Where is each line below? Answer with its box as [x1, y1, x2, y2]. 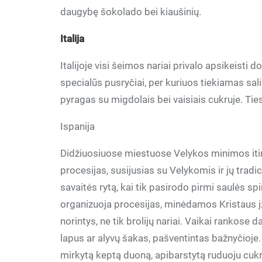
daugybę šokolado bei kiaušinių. [60, 6, 202, 18]
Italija [60, 33, 85, 44]
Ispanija [60, 120, 95, 132]
